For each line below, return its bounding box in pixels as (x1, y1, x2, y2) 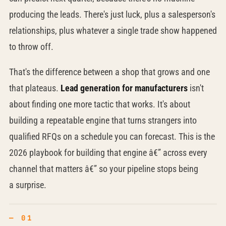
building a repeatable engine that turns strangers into (9, 115, 197, 126)
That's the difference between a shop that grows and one (9, 67, 210, 77)
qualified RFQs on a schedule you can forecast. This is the (9, 131, 215, 142)
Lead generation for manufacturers (60, 83, 188, 93)
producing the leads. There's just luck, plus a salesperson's (9, 9, 215, 20)
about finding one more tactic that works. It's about (9, 99, 190, 109)
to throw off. (9, 41, 53, 52)
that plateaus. (9, 83, 61, 93)
